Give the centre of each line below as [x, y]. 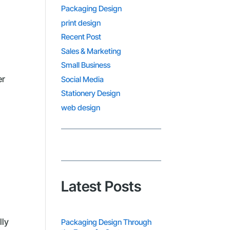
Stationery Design [91, 93]
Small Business [86, 65]
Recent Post [81, 37]
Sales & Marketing [91, 51]
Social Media [83, 79]
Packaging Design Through [107, 222]
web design [81, 107]
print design [81, 23]
